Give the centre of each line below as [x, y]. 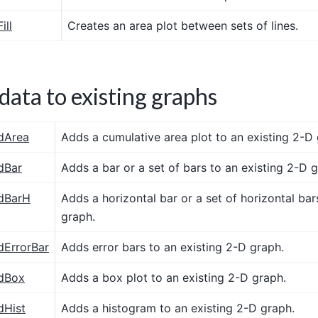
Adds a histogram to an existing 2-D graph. [178, 308]
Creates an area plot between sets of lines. [183, 25]
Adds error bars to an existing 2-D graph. [172, 247]
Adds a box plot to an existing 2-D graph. [174, 277]
